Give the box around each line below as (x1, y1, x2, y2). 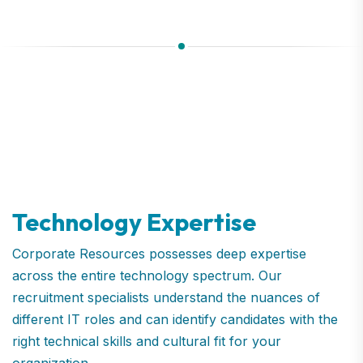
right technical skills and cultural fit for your (12, 332, 281, 349)
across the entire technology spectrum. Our (12, 267, 282, 284)
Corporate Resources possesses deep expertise (12, 245, 306, 262)
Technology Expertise (12, 206, 256, 237)
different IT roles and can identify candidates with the (12, 310, 338, 327)
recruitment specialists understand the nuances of (12, 288, 320, 305)
